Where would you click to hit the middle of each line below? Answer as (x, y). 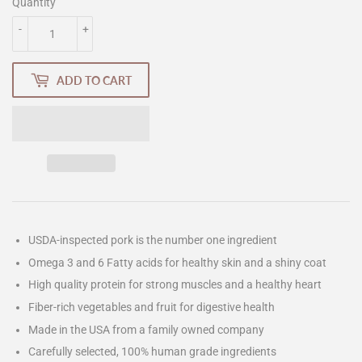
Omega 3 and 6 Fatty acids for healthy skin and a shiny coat (177, 262)
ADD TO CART (94, 80)
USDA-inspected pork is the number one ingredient (153, 240)
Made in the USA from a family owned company (146, 329)
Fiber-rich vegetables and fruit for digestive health (152, 307)
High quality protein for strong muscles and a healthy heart (175, 285)
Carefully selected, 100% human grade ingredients (152, 352)
